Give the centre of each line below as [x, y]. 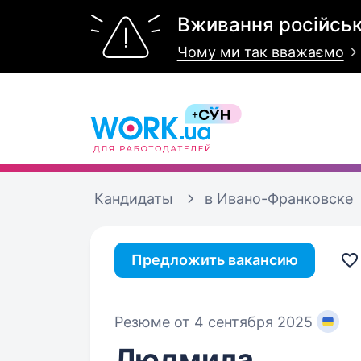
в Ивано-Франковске [279, 199]
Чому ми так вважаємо [260, 52]
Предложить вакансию [215, 260]
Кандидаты [134, 199]
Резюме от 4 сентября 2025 [214, 322]
